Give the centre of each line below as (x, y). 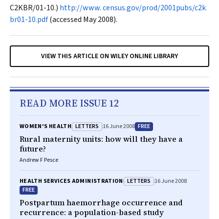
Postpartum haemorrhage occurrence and (101, 202)
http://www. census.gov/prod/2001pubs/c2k (133, 8)
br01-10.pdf (29, 20)
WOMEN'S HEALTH (46, 126)
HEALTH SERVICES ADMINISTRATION (71, 181)
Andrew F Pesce (39, 160)
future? (33, 149)
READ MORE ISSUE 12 (69, 103)
